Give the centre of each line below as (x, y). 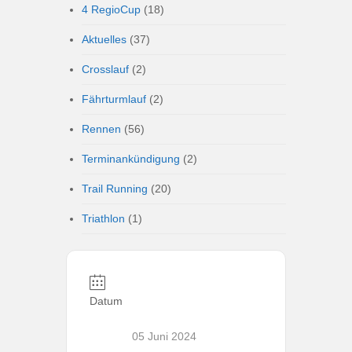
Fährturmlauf (114, 99)
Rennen (101, 129)
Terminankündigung (131, 159)
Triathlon (103, 218)
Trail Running (115, 189)
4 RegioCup (111, 9)
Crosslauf (105, 69)
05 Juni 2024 (164, 336)
